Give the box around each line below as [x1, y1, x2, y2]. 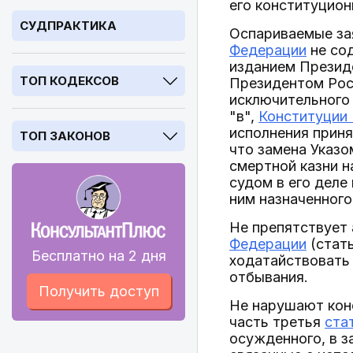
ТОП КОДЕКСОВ [20, 73, 119, 88]
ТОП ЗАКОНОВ [20, 128, 110, 143]
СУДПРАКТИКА [20, 18, 117, 33]
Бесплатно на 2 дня [31, 247, 166, 264]
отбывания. [229, 269, 308, 285]
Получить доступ [38, 283, 159, 299]
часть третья [229, 314, 325, 330]
